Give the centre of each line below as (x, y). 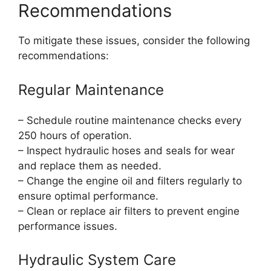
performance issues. (68, 226)
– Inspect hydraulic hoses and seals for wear (126, 150)
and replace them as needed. (90, 165)
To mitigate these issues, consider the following (134, 41)
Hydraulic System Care (97, 260)
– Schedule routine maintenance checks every (130, 120)
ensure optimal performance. (88, 196)
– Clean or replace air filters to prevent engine (129, 211)
